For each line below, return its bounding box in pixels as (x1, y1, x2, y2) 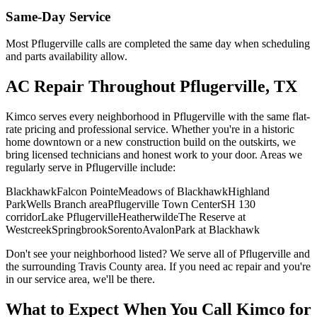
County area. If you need (106, 260, 223, 273)
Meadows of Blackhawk (118, 185, 228, 198)
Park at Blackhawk (175, 224, 260, 236)
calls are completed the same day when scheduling (83, 38, 310, 50)
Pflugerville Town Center (108, 198, 221, 211)
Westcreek (6, 224, 52, 236)
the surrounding (6, 260, 79, 273)
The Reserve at (178, 211, 246, 224)
